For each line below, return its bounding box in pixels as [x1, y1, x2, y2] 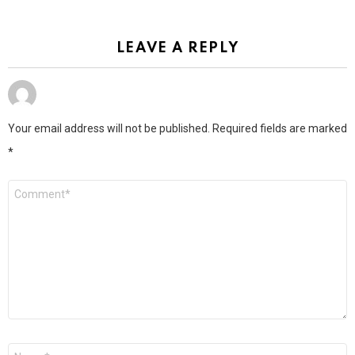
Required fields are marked [212, 122, 347, 136]
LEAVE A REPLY [116, 41, 239, 56]
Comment [8, 181, 59, 192]
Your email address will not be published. [8, 122, 210, 136]
